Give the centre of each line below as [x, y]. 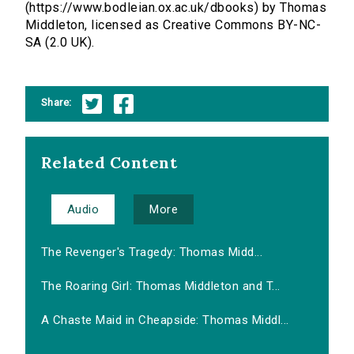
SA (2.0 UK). [60, 43]
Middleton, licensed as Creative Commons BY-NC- [173, 25]
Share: [56, 102]
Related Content [109, 163]
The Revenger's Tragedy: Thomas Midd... [152, 252]
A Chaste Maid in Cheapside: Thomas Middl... [165, 320]
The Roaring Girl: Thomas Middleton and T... [161, 286]
